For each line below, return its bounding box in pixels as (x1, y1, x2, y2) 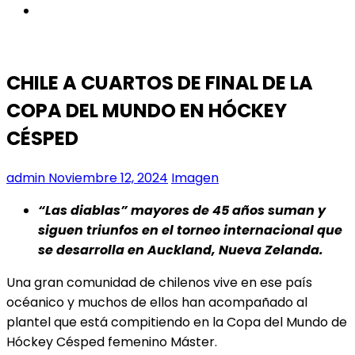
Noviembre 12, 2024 (45, 168, 168, 187)
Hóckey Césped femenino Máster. (6, 332, 217, 351)
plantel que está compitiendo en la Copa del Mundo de (6, 312, 347, 331)
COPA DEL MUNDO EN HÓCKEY (6, 97, 287, 124)
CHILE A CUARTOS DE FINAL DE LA (6, 69, 313, 96)
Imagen (171, 168, 219, 187)
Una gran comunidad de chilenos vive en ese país (6, 273, 312, 292)
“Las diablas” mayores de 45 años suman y (38, 200, 326, 219)
